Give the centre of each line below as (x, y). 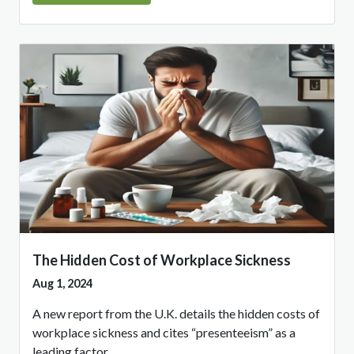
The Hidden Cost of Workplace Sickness (162, 260)
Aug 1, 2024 (62, 284)
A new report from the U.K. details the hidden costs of (176, 314)
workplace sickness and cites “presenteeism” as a (164, 333)
